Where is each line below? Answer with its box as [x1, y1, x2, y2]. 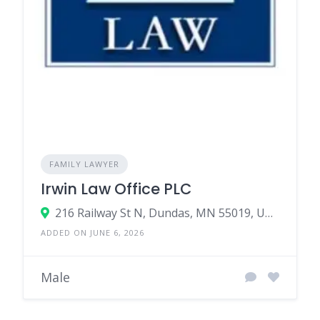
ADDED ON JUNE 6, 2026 [41, 226, 144, 238]
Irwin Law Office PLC [41, 178, 191, 199]
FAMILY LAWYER [49, 158, 119, 169]
